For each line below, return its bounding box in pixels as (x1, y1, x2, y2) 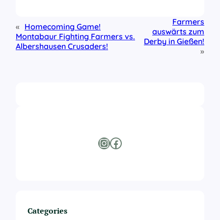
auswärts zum (152, 27, 204, 37)
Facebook (110, 135, 116, 150)
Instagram (98, 135, 109, 150)
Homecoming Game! (25, 22, 101, 32)
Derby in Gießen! (144, 36, 204, 47)
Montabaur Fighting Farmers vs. (16, 31, 135, 42)
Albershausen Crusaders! (16, 41, 108, 52)
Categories (27, 205, 67, 217)
